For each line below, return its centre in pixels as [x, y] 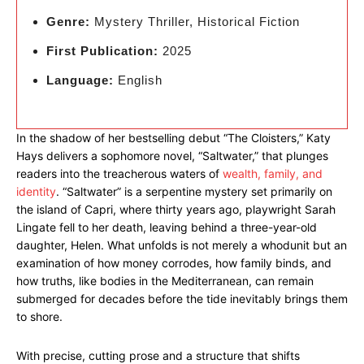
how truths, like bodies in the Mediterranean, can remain [165, 281]
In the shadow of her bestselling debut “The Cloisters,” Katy [173, 138]
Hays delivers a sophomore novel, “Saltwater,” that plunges [172, 156]
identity [36, 191]
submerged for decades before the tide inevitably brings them [182, 299]
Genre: [68, 22]
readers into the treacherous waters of [119, 173]
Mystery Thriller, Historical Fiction [195, 22]
